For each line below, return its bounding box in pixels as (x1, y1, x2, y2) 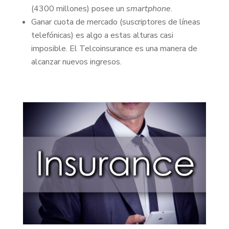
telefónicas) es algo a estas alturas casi (31, 29, 173, 41)
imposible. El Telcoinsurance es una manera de (31, 42, 197, 54)
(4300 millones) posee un (31, 3, 126, 14)
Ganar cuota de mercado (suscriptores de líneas (31, 16, 200, 28)
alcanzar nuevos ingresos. (31, 56, 122, 67)
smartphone (126, 3, 171, 14)
